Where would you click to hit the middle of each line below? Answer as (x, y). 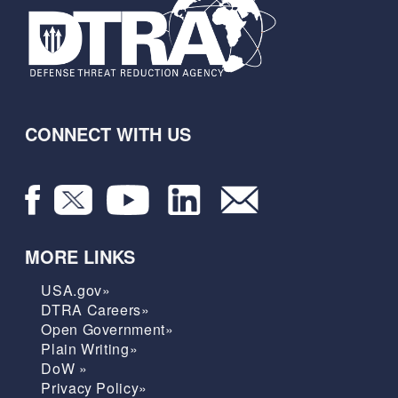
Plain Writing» (90, 349)
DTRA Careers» (96, 310)
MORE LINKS (80, 257)
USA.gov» (76, 291)
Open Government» (107, 330)
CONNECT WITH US (108, 134)
